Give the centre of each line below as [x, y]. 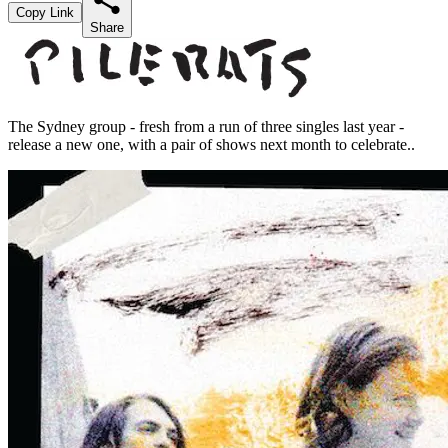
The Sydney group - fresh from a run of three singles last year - [206, 126]
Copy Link [45, 12]
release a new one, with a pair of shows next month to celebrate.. [211, 144]
